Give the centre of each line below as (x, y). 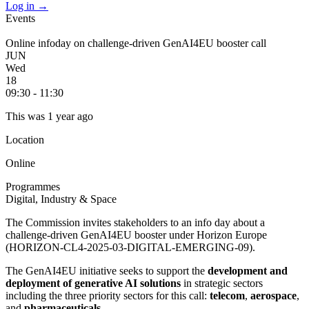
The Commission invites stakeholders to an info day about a (135, 222)
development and (248, 271)
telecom (227, 296)
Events (20, 18)
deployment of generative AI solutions (93, 283)
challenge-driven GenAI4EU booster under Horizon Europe (136, 235)
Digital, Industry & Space (61, 199)
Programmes (33, 187)
